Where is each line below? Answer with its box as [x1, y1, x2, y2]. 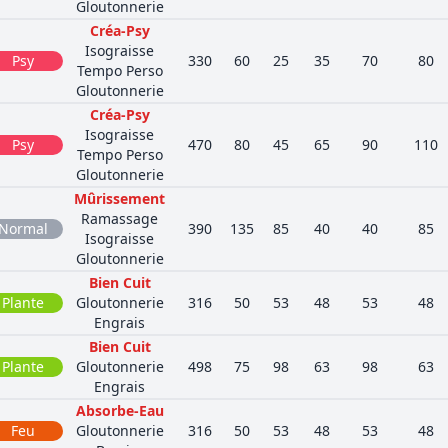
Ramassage [81, 209, 158, 228]
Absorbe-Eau [75, 401, 164, 420]
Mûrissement [74, 189, 165, 208]
